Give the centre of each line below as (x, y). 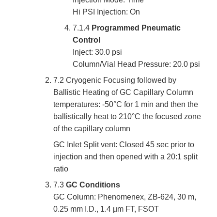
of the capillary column (92, 129)
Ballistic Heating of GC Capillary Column (123, 93)
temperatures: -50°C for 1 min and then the (126, 105)
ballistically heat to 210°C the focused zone (127, 117)
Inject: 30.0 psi (97, 52)
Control (86, 40)
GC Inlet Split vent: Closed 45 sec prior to (124, 145)
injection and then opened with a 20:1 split (125, 157)
